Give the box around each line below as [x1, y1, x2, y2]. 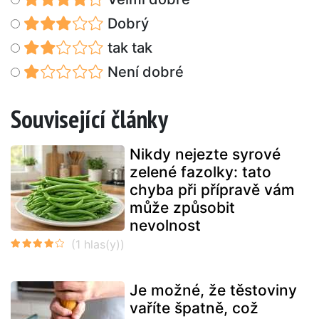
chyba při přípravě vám [130, 180, 295, 199]
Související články [11, 102, 168, 135]
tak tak [103, 38, 152, 56]
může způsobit [130, 198, 235, 216]
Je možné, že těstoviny [130, 281, 297, 299]
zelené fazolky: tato [130, 162, 271, 181]
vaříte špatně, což [130, 298, 258, 317]
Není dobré [103, 63, 184, 80]
